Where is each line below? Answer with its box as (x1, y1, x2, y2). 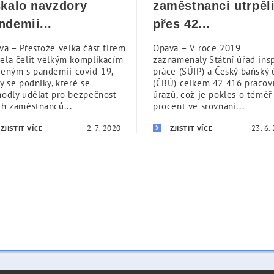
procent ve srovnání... (153, 100, 245, 112)
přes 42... (153, 17, 210, 31)
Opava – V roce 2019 (153, 42, 241, 54)
